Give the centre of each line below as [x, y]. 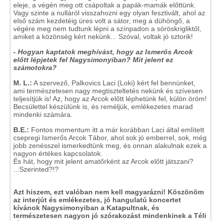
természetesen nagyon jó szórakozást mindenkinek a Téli [110, 216]
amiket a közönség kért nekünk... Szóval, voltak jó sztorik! [103, 37]
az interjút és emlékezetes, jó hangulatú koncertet [97, 200]
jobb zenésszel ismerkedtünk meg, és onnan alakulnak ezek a [110, 146]
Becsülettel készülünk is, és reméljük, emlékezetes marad [103, 107]
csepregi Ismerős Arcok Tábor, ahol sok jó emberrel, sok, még [110, 138]
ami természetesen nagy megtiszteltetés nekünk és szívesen [108, 91]
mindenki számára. [43, 114]
